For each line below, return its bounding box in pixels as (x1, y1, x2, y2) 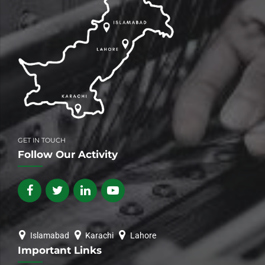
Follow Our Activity (18, 148, 118, 161)
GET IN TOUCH (18, 135, 66, 144)
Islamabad (30, 230, 69, 240)
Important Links (18, 244, 102, 256)
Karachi (85, 230, 114, 240)
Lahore (130, 230, 156, 240)
